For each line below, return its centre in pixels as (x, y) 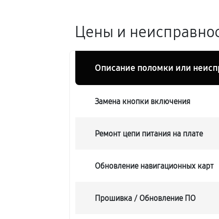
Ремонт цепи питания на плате (149, 133)
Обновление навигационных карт (154, 166)
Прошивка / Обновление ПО (145, 198)
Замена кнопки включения (143, 101)
